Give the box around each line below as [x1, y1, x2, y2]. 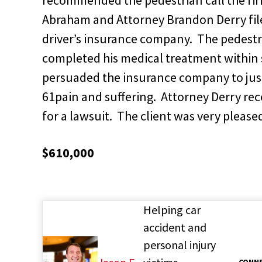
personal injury [143, 237, 216, 252]
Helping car [143, 202, 201, 217]
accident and [143, 219, 206, 235]
